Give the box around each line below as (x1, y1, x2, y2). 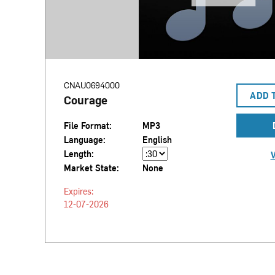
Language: (63, 134, 106, 145)
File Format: (63, 120, 112, 131)
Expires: (63, 185, 93, 197)
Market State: (63, 162, 119, 174)
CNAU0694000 (63, 79, 120, 91)
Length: (63, 148, 94, 160)
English (142, 134, 172, 145)
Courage (63, 92, 107, 107)
